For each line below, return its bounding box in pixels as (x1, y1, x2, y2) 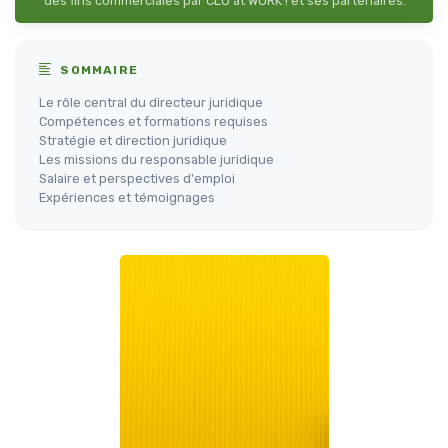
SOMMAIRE (56, 63, 139, 77)
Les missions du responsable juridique (39, 152, 274, 167)
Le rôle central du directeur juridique (39, 95, 263, 110)
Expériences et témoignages (39, 190, 215, 205)
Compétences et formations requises (39, 114, 268, 129)
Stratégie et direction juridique (39, 133, 227, 148)
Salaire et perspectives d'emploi (39, 171, 235, 186)
